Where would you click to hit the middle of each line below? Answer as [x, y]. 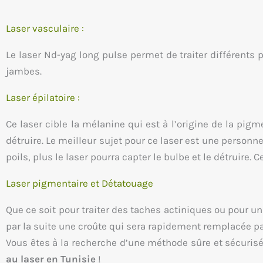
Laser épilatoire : [43, 98]
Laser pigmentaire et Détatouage [80, 183]
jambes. [24, 71]
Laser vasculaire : [45, 28]
